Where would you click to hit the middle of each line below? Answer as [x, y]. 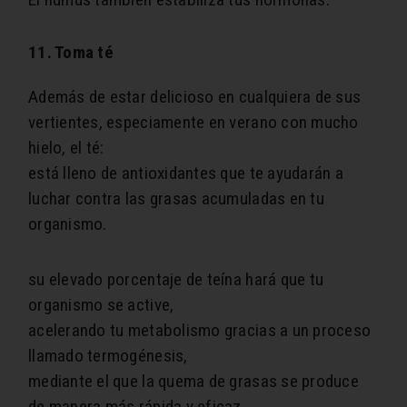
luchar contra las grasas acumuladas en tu [176, 199]
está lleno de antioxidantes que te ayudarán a [186, 174]
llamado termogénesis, [108, 356]
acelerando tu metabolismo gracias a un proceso [200, 331]
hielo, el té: [66, 148]
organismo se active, [101, 305]
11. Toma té [71, 53]
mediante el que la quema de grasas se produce [194, 382]
